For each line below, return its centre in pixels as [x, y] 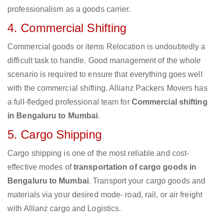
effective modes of [40, 167]
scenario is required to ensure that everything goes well [105, 74]
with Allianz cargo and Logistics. [64, 209]
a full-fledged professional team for [70, 102]
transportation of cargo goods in [135, 167]
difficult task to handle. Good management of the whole [104, 61]
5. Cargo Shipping [55, 135]
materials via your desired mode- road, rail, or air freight [105, 195]
